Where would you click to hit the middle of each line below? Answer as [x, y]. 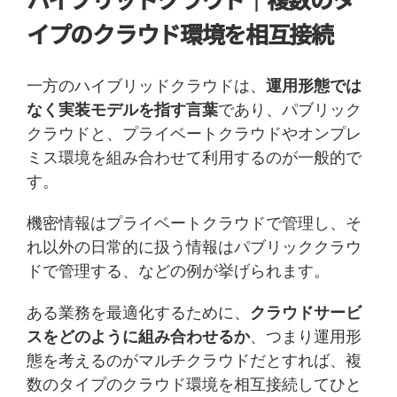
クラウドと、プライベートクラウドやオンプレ [194, 133]
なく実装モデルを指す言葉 [122, 109]
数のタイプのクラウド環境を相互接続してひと [194, 384]
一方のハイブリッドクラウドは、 [146, 86]
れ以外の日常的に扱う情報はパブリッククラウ [194, 247]
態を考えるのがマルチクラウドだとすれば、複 [194, 360]
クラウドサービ [306, 312]
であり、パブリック [290, 109]
